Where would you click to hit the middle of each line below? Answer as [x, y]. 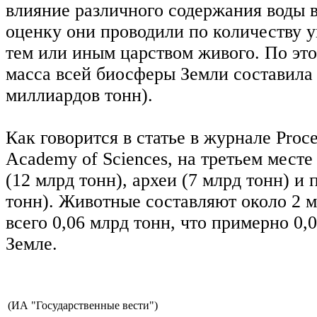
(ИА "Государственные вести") [83, 305]
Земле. [31, 243]
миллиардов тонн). [79, 95]
